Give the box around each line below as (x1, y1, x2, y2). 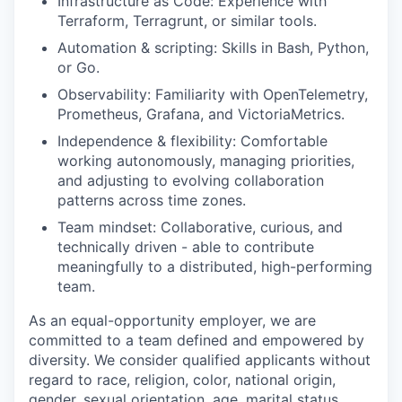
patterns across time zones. (57, 191, 246, 209)
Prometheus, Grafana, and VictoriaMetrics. (57, 105, 345, 123)
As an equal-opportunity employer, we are (29, 311, 316, 329)
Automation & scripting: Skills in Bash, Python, (57, 39, 369, 57)
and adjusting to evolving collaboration (57, 171, 324, 189)
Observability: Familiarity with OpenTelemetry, (57, 85, 368, 103)
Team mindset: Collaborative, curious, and (57, 218, 343, 236)
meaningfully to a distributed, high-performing (57, 258, 372, 275)
